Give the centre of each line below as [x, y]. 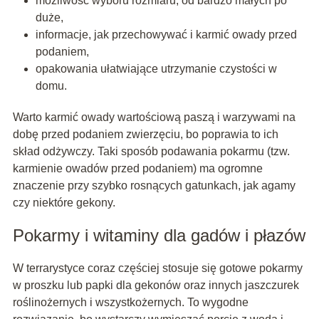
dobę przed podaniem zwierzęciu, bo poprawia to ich [145, 134]
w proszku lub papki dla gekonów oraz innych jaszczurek [156, 285]
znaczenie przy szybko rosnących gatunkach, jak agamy [154, 185]
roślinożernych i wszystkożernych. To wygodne [130, 302]
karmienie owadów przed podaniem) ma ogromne [137, 168]
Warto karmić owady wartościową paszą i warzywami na [154, 117]
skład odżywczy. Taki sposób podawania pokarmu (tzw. [151, 151]
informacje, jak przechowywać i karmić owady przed [166, 34]
